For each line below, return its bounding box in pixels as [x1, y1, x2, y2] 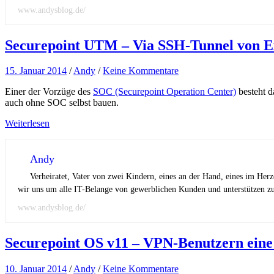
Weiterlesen [5, 118, 50, 129]
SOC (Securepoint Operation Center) [93, 86, 236, 97]
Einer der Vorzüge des [5, 86, 93, 97]
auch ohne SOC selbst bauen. [5, 97, 119, 108]
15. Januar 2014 [5, 65, 67, 76]
